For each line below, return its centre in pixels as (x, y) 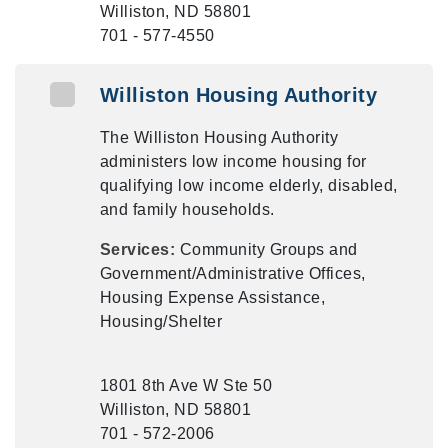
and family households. (187, 209)
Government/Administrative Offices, (232, 273)
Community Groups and (268, 249)
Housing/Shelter (161, 321)
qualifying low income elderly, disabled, (248, 185)
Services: (139, 249)
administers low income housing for (233, 161)
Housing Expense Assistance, (212, 297)
